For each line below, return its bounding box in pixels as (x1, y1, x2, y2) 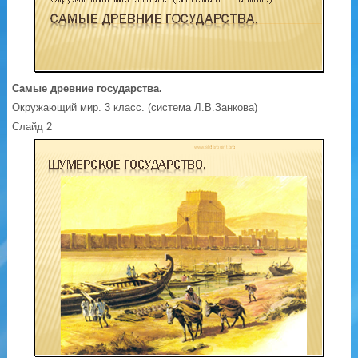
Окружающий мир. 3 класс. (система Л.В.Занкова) (12, 101, 258, 114)
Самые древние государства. (12, 82, 163, 95)
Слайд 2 (12, 121, 53, 133)
